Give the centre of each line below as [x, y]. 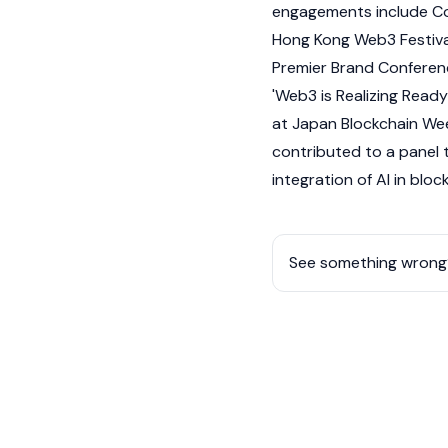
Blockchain [379, 123]
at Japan [306, 123]
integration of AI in [341, 179]
